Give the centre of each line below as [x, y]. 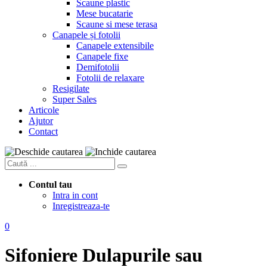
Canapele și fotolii [86, 35]
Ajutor [41, 121]
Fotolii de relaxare [110, 78]
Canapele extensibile [115, 46]
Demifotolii [98, 67]
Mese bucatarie [105, 13]
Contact [43, 131]
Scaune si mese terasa [117, 24]
